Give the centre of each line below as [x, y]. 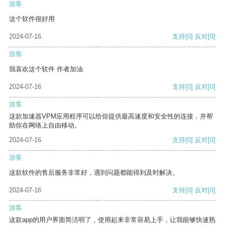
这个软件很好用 [32, 19]
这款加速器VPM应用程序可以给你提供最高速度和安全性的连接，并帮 [111, 117]
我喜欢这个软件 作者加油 [46, 69]
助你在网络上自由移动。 [45, 126]
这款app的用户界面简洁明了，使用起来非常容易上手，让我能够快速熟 [112, 220]
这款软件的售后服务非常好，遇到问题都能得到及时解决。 [94, 173]
